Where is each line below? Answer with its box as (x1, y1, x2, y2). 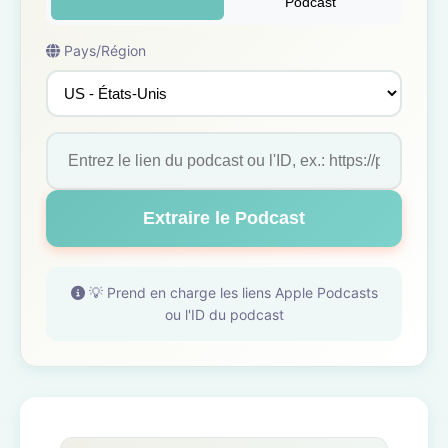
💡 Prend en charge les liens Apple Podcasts (84, 284, 378, 301)
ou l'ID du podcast (164, 306, 284, 323)
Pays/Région (60, 42, 146, 59)
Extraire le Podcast (143, 208, 305, 228)
